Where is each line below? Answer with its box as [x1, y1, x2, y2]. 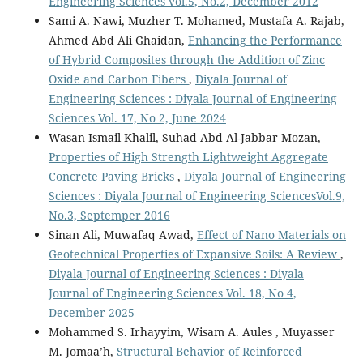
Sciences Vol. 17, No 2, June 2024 [48, 110, 226, 126]
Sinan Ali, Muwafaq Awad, [48, 227, 197, 243]
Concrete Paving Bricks [48, 169, 177, 185]
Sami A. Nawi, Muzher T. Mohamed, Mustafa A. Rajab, [48, 13, 344, 29]
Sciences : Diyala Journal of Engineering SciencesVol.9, [48, 188, 345, 204]
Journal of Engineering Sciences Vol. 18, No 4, [48, 285, 297, 301]
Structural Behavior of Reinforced [116, 344, 302, 360]
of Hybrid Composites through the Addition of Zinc [48, 52, 325, 68]
